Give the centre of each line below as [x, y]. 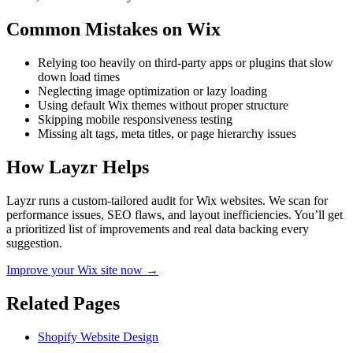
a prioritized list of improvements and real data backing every [158, 229]
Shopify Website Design [98, 336]
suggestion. [34, 243]
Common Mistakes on [97, 30]
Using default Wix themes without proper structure [163, 106]
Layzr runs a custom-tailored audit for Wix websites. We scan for [167, 200]
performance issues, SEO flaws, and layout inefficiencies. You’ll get [175, 214]
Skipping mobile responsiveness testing [135, 120]
